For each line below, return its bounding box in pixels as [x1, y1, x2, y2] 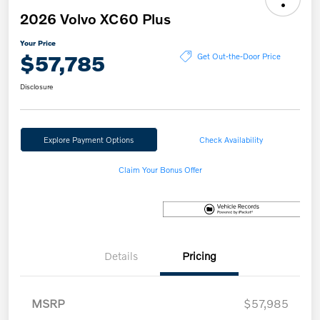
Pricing [182, 249, 216, 262]
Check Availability [199, 134, 264, 144]
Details [104, 249, 138, 262]
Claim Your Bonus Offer [118, 164, 202, 174]
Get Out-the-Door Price [196, 51, 281, 61]
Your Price [20, 38, 56, 47]
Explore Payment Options [44, 134, 134, 144]
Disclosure [20, 81, 53, 91]
